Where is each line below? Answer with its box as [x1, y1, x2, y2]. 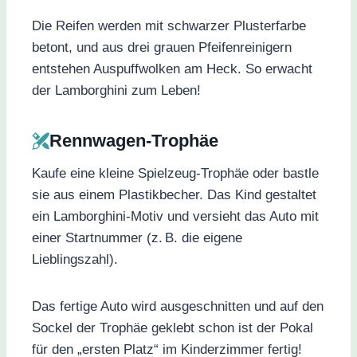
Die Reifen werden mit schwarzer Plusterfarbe [32, 18, 306, 34]
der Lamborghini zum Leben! [32, 83, 201, 99]
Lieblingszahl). [32, 252, 118, 268]
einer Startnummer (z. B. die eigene [32, 230, 242, 246]
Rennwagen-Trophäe [49, 131, 218, 151]
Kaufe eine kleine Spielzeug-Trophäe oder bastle [32, 166, 319, 182]
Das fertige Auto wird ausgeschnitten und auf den [32, 299, 324, 315]
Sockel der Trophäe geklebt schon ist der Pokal [32, 320, 313, 336]
